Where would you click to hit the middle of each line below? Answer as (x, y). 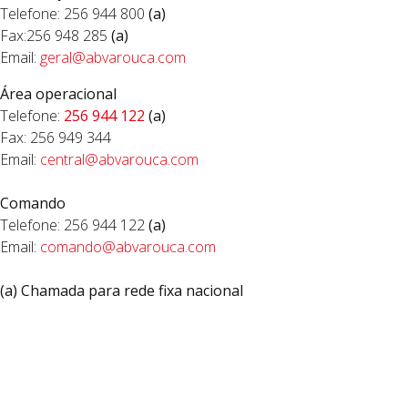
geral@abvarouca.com (113, 57)
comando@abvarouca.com (128, 247)
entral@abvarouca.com (123, 159)
